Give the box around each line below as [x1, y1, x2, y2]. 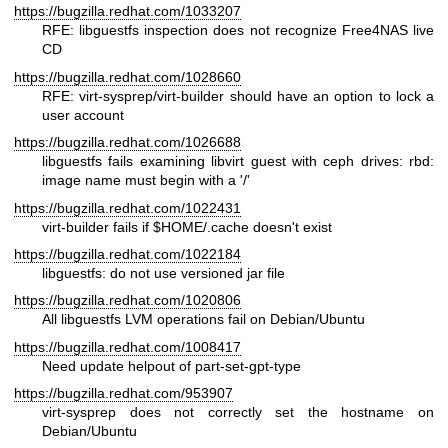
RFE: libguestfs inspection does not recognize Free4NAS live [42, 22, 434, 39]
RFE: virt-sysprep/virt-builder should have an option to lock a [42, 87, 434, 104]
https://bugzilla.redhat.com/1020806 [14, 292, 241, 309]
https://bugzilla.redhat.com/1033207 [14, 3, 241, 20]
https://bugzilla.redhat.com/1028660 [14, 68, 241, 85]
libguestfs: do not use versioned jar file [42, 265, 285, 281]
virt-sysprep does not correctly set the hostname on [42, 404, 434, 421]
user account [42, 106, 124, 123]
